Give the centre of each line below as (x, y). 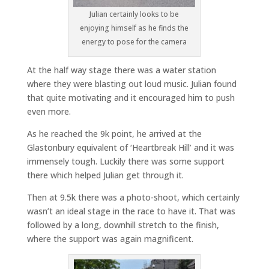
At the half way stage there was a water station (121, 70)
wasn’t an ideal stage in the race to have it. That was (131, 211)
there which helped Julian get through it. (105, 175)
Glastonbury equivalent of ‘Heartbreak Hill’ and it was (130, 148)
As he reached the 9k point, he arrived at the (114, 134)
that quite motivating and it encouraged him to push (131, 98)
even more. (49, 112)
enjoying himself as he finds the (134, 28)
